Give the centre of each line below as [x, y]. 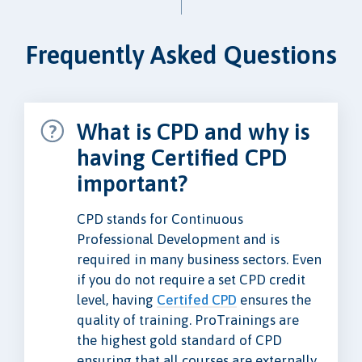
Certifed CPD [197, 300]
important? [132, 184]
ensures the [274, 300]
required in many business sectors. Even [199, 260]
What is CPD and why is [193, 132]
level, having [117, 300]
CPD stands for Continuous [160, 219]
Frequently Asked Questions [181, 54]
